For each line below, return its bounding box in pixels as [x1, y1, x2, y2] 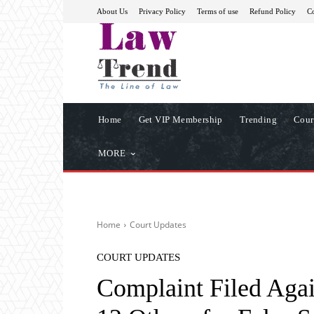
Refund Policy [250, 6, 296, 15]
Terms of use [197, 6, 238, 15]
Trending [239, 114, 278, 125]
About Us [97, 6, 128, 15]
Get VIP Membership [138, 114, 223, 125]
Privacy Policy [139, 6, 186, 15]
